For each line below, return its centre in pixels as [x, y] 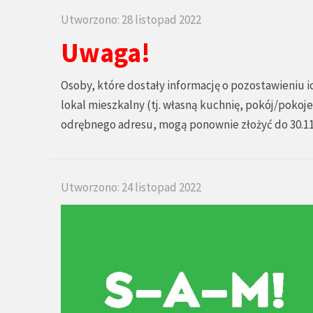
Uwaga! [105, 52]
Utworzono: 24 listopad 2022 [131, 187]
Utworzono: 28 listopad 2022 [131, 20]
